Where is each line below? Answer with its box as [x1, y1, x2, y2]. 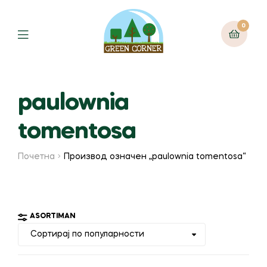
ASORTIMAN [30, 213, 75, 221]
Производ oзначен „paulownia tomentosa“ [64, 152, 247, 161]
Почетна [18, 152, 55, 161]
